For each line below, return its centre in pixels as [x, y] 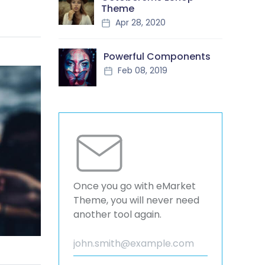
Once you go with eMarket [134, 186]
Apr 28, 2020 [139, 22]
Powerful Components [157, 56]
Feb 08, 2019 [141, 70]
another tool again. [117, 214]
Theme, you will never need [136, 200]
